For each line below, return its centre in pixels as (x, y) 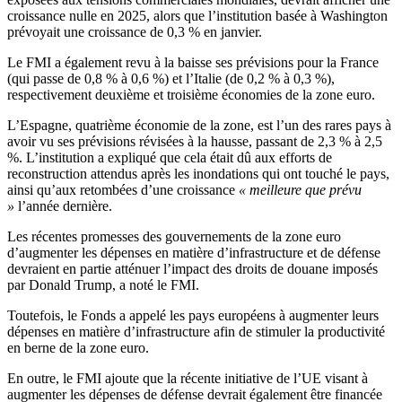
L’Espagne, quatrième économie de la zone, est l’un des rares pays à (199, 126)
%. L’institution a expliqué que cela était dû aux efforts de (170, 158)
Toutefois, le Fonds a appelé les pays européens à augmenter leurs (193, 316)
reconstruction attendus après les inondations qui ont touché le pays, (198, 174)
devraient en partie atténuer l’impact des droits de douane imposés (192, 269)
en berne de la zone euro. (78, 348)
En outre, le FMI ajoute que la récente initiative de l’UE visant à (188, 379)
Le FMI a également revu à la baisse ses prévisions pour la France (193, 63)
